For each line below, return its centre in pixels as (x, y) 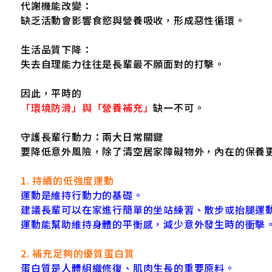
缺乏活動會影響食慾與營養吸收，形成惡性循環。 (133, 20)
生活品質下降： (56, 49)
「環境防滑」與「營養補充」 (87, 107)
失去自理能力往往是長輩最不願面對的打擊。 (123, 63)
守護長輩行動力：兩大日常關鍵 (92, 136)
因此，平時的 (51, 93)
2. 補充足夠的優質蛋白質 (78, 253)
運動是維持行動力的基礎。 (82, 195)
